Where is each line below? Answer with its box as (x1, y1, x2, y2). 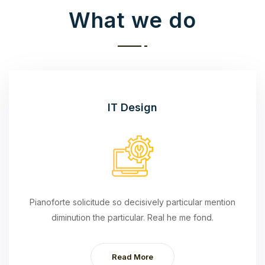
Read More (112, 251, 153, 261)
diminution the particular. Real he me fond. (51, 212, 214, 222)
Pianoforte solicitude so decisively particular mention (30, 196, 235, 207)
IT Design (108, 101, 157, 114)
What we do (69, 7, 196, 33)
